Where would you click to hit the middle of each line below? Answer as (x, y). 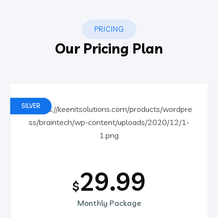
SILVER (31, 106)
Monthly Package (109, 203)
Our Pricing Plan (109, 49)
